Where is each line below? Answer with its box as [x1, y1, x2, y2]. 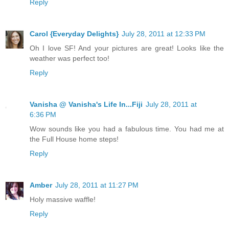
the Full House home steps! [30, 134, 119, 143]
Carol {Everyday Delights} [30, 29, 119, 38]
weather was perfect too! [30, 54, 109, 62]
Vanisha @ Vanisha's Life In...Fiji [30, 100, 143, 108]
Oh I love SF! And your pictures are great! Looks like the [30, 43, 224, 52]
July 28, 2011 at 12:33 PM [122, 29, 205, 38]
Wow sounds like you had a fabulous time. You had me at [30, 124, 224, 133]
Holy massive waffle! [30, 195, 96, 203]
